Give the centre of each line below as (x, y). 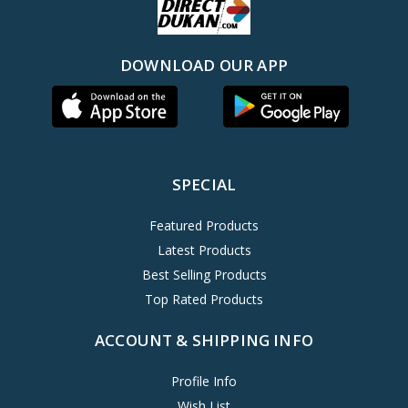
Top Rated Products (204, 300)
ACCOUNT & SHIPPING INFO (204, 341)
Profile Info (204, 382)
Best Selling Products (204, 275)
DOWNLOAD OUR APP (204, 66)
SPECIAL (204, 185)
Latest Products (204, 250)
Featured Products (204, 226)
